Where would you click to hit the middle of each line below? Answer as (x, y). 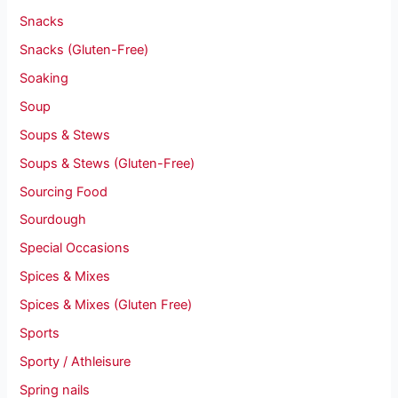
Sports (40, 334)
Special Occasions (75, 248)
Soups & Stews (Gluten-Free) (107, 163)
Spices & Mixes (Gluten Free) (106, 305)
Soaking (44, 78)
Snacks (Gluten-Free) (84, 49)
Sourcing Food (64, 191)
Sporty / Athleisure (76, 362)
